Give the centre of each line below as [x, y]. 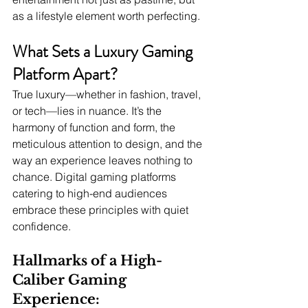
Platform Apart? [65, 75]
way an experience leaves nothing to [104, 161]
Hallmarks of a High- [87, 261]
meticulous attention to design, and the [109, 144]
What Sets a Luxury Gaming [104, 52]
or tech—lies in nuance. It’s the [88, 111]
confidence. [42, 227]
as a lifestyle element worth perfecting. [106, 16]
